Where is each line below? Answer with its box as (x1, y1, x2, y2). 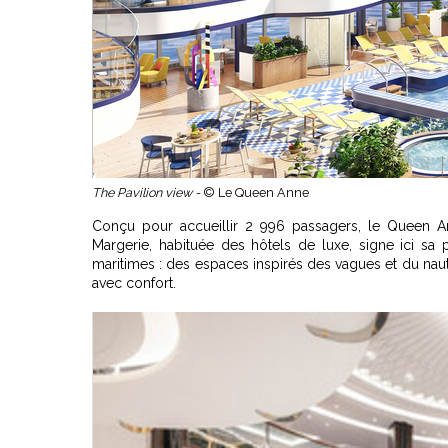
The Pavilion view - (92, 185, 203, 200)
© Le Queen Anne (203, 185, 309, 200)
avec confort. (92, 275, 176, 291)
